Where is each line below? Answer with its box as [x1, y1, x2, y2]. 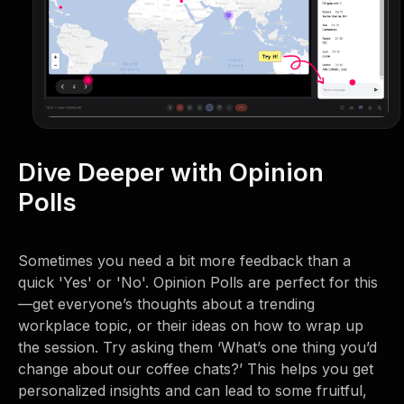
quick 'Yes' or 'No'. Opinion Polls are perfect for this [18, 272, 378, 291]
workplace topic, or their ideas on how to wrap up [18, 316, 363, 335]
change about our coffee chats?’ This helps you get [18, 359, 373, 378]
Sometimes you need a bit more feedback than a [18, 251, 351, 270]
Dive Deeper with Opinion [18, 156, 324, 188]
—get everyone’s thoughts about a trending [18, 294, 315, 313]
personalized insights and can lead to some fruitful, [18, 381, 367, 399]
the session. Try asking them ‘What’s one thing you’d [18, 337, 377, 356]
